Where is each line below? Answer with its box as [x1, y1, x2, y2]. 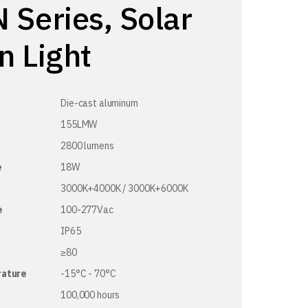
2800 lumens [60, 140, 114, 152]
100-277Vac [60, 203, 113, 216]
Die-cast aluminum [60, 97, 138, 109]
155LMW [60, 118, 98, 131]
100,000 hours [60, 289, 120, 301]
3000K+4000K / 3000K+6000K [60, 182, 188, 195]
